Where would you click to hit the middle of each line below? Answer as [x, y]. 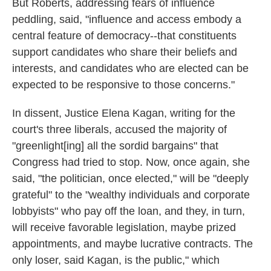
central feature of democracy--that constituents [124, 35]
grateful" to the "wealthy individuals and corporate [131, 194]
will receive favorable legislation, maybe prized [124, 227]
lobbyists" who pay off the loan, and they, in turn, [129, 211]
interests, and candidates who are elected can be [130, 68]
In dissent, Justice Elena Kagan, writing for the [124, 113]
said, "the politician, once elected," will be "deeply [130, 178]
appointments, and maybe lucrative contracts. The [132, 243]
